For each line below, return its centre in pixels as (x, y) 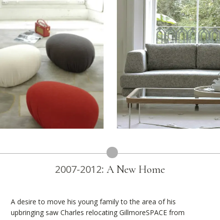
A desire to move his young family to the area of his (94, 201)
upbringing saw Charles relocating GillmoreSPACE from (98, 212)
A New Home (136, 169)
